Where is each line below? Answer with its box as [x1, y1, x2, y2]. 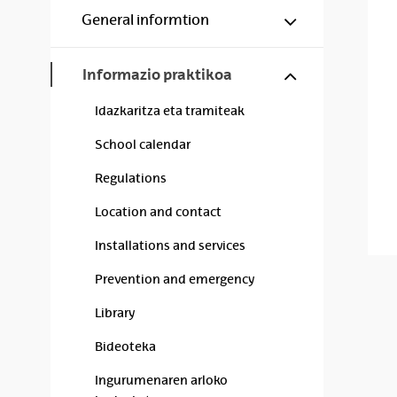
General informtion [82, 12, 209, 28]
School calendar [95, 137, 191, 152]
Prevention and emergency [95, 272, 254, 286]
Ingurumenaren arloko [95, 373, 228, 387]
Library [95, 306, 135, 320]
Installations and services [95, 238, 245, 253]
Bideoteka [95, 339, 156, 354]
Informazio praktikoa [82, 66, 232, 83]
